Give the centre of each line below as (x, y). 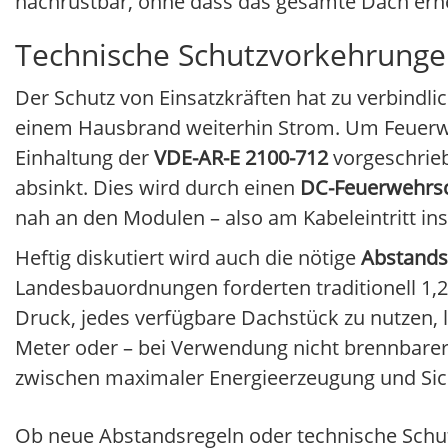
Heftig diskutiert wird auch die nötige (188, 258)
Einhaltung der (84, 158)
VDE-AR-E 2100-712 (241, 158)
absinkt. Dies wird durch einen (157, 188)
